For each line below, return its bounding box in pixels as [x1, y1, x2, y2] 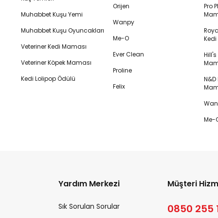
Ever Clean [113, 50, 144, 58]
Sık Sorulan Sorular [58, 201, 120, 211]
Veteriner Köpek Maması [21, 58, 92, 67]
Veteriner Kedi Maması [21, 42, 87, 51]
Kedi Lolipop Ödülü [21, 74, 76, 83]
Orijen [113, 2, 129, 10]
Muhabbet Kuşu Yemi [21, 10, 83, 18]
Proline [113, 66, 132, 74]
